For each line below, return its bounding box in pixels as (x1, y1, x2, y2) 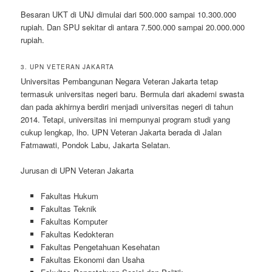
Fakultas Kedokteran (40, 228, 114, 240)
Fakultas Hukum (40, 190, 98, 202)
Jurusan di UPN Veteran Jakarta (21, 165, 134, 177)
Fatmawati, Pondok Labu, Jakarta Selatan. (21, 139, 171, 151)
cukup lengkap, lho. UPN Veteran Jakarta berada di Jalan (21, 126, 222, 138)
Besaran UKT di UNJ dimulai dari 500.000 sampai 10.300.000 (21, 8, 237, 21)
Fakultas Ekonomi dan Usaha (40, 254, 144, 266)
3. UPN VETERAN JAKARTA (21, 63, 115, 72)
